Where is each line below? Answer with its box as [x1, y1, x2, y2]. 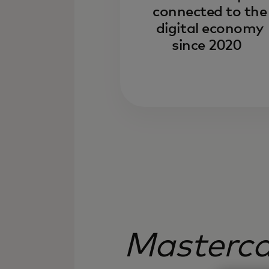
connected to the [153, 5, 267, 19]
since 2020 [172, 38, 241, 53]
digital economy [156, 22, 264, 36]
